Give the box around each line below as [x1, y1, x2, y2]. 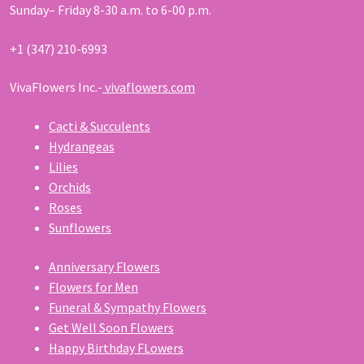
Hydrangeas [49, 138, 115, 155]
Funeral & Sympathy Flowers [49, 298, 206, 315]
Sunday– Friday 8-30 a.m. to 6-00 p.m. [10, 2, 211, 19]
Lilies [49, 158, 78, 175]
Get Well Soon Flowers [49, 318, 174, 336]
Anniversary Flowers [49, 258, 160, 275]
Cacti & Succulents [49, 118, 150, 135]
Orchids [49, 179, 91, 196]
